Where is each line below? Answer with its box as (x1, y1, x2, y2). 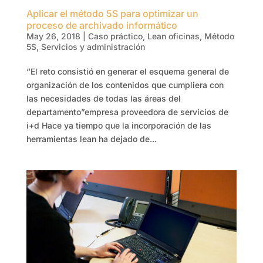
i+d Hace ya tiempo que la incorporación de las (26, 120, 211, 131)
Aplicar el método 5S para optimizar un (26, 8, 198, 20)
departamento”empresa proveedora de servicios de (26, 107, 228, 117)
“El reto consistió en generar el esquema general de (26, 66, 229, 77)
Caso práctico (87, 31, 143, 42)
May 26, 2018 (26, 31, 80, 42)
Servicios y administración (41, 42, 145, 52)
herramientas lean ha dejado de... (26, 134, 157, 144)
